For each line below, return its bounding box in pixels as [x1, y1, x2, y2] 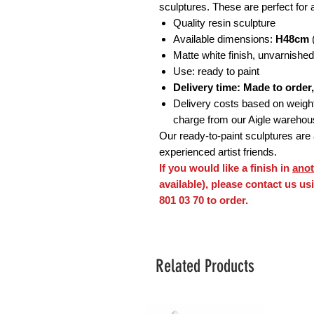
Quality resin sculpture [173, 17, 275, 29]
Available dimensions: [173, 33, 275, 46]
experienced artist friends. [159, 146, 277, 158]
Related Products [156, 255, 254, 276]
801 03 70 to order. [159, 194, 248, 207]
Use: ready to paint [173, 65, 259, 78]
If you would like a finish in [159, 162, 292, 175]
